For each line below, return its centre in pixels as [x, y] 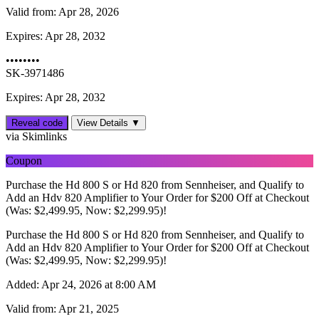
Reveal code [37, 123]
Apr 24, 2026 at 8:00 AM [98, 285]
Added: [22, 285]
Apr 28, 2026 [88, 12]
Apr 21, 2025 [88, 309]
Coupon [24, 161]
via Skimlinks [36, 137]
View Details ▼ [109, 123]
